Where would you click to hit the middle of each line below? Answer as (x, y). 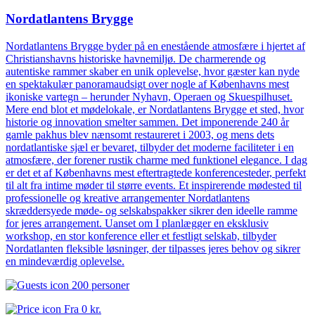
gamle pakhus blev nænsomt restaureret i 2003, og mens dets (140, 134)
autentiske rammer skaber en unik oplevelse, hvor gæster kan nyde (153, 71)
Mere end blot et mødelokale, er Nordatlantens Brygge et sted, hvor (155, 109)
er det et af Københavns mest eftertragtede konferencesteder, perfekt (156, 172)
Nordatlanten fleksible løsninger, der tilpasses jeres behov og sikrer (153, 248)
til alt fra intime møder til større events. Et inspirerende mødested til (154, 185)
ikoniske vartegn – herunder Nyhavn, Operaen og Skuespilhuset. (149, 96)
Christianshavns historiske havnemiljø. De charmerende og (136, 58)
